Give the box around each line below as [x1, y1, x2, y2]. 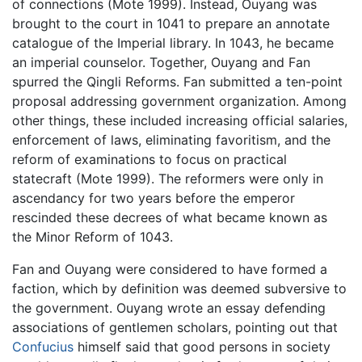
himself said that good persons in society [74, 338, 330, 355]
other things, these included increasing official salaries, [12, 112, 347, 128]
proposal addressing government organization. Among [12, 92, 347, 109]
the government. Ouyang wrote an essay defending [12, 299, 326, 316]
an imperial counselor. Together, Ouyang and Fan [12, 53, 310, 70]
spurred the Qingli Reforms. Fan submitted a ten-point [12, 73, 343, 90]
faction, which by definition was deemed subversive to [12, 280, 347, 297]
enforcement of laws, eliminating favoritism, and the [12, 131, 330, 148]
